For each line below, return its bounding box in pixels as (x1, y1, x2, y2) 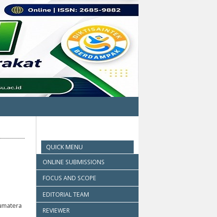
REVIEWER (43, 206, 70, 215)
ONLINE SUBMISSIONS (43, 157, 105, 166)
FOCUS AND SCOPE (43, 174, 96, 183)
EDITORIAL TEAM (43, 190, 89, 199)
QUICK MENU (46, 142, 83, 151)
